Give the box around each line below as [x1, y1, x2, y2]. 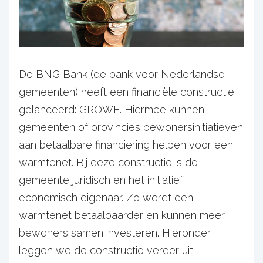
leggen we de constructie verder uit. [19, 244, 195, 257]
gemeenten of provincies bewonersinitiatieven [19, 120, 243, 133]
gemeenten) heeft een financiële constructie [19, 85, 234, 98]
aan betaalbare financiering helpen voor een [19, 138, 233, 151]
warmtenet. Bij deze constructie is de [19, 156, 198, 168]
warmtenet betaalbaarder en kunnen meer [19, 208, 225, 221]
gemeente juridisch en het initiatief [19, 173, 183, 186]
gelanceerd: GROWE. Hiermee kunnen [19, 103, 204, 116]
